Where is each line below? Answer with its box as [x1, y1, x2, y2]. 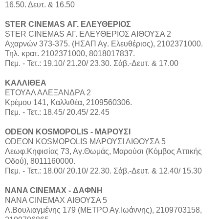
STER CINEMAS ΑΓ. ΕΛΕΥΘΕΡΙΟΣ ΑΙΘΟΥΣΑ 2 [5, 29, 171, 38]
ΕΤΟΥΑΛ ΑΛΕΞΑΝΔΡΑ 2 [5, 88, 91, 97]
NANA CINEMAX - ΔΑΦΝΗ [5, 186, 103, 195]
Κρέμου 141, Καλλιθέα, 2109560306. [5, 98, 132, 107]
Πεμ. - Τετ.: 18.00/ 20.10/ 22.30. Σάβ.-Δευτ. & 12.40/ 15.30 [5, 166, 202, 175]
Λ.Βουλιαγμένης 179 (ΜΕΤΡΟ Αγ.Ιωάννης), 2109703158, [5, 205, 202, 214]
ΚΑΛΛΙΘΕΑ [5, 78, 46, 87]
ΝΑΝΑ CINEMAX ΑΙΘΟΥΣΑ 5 [5, 196, 107, 204]
